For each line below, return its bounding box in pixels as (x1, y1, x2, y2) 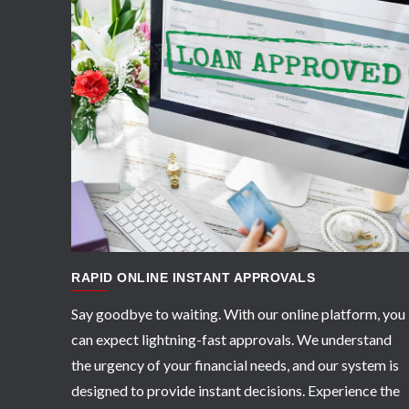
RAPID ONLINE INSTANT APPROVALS (71, 269, 315, 285)
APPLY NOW (215, 126, 306, 146)
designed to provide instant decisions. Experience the (71, 381, 400, 399)
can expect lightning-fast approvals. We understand (71, 330, 392, 348)
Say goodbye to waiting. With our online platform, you (71, 304, 405, 322)
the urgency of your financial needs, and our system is (71, 355, 399, 373)
